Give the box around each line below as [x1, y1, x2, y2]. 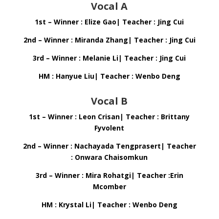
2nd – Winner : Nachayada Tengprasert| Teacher [22, 141, 196, 151]
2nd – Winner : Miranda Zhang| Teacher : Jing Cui [23, 35, 196, 44]
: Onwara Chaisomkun [71, 153, 148, 162]
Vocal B [91, 94, 128, 108]
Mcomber [92, 182, 126, 191]
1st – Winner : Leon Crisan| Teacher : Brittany [29, 112, 190, 121]
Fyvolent [94, 123, 125, 132]
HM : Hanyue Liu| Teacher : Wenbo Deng [38, 71, 180, 81]
